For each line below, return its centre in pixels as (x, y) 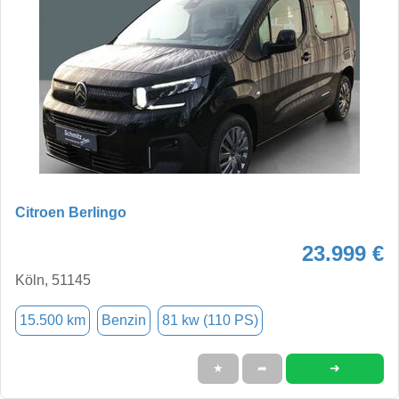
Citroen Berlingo (71, 212)
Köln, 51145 (53, 280)
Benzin (124, 320)
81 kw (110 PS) (210, 320)
